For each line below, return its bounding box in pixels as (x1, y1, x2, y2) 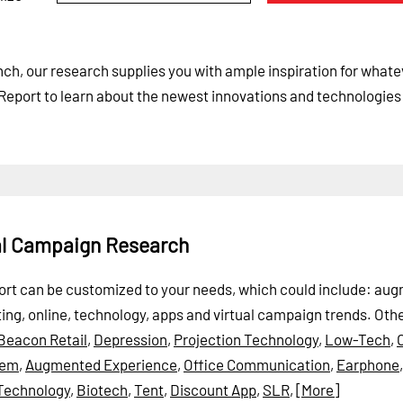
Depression (94, 329, 167, 348)
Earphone (336, 354, 399, 373)
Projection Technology (174, 329, 318, 348)
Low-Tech (325, 329, 390, 348)
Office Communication (184, 354, 330, 373)
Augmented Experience (25, 354, 177, 373)
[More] (296, 380, 339, 399)
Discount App (170, 380, 256, 399)
